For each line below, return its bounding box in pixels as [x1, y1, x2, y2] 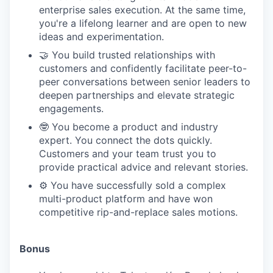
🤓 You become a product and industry [39, 120, 218, 133]
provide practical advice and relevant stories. [39, 160, 248, 173]
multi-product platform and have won [39, 192, 213, 205]
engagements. [39, 102, 104, 115]
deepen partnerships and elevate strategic [39, 88, 235, 101]
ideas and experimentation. [39, 30, 164, 43]
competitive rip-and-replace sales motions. [39, 205, 238, 218]
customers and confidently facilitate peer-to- [39, 62, 247, 74]
